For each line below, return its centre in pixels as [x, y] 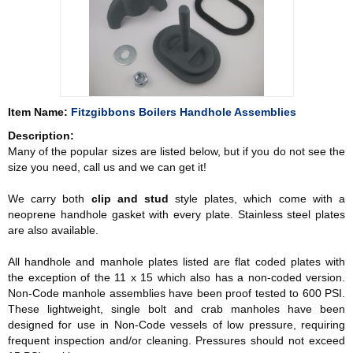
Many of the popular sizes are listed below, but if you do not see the [176, 151]
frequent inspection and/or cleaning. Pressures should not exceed [176, 340]
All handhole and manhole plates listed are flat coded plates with [176, 262]
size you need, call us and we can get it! [107, 167]
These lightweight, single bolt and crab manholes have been [176, 309]
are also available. [53, 230]
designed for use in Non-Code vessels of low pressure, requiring [176, 325]
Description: [41, 136]
